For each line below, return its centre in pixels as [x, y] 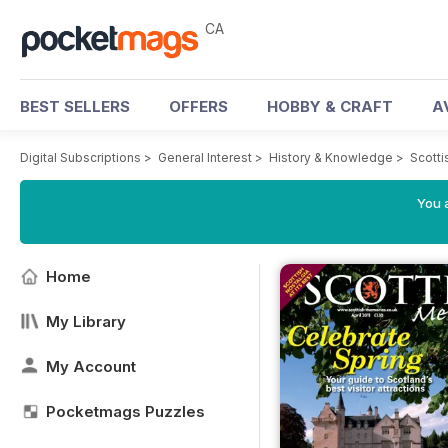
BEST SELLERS [75, 106]
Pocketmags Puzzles [125, 411]
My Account [91, 366]
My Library [86, 321]
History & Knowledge [331, 157]
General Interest [205, 157]
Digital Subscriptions [80, 157]
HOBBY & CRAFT [330, 106]
